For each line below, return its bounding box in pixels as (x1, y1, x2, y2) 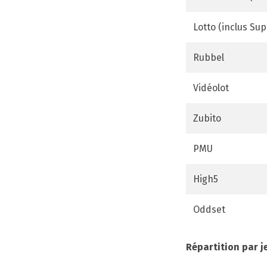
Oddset (193, 203, 225, 215)
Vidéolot (193, 82, 229, 94)
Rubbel (193, 51, 224, 63)
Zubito (193, 112, 221, 124)
